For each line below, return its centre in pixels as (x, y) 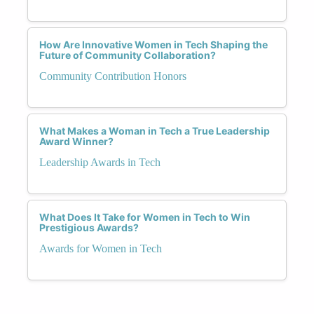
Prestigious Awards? (89, 227)
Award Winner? (76, 141)
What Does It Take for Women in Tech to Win (145, 217)
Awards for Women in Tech (101, 248)
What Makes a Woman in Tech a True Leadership (155, 130)
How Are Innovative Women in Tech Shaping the (153, 44)
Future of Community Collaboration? (128, 55)
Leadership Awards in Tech (100, 162)
